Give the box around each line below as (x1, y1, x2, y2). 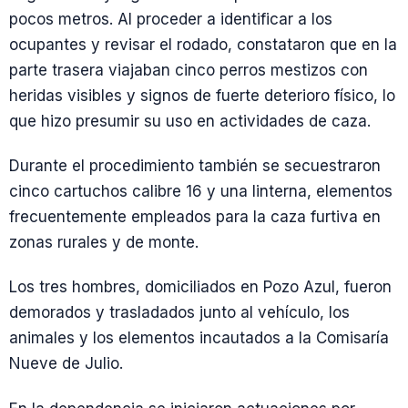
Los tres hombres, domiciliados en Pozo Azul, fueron (9, 278, 392, 297)
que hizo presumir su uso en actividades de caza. (9, 111, 371, 130)
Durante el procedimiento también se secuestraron (9, 157, 381, 176)
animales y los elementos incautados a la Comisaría (9, 329, 389, 348)
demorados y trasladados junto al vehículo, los (9, 303, 350, 322)
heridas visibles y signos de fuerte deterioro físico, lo (9, 86, 395, 105)
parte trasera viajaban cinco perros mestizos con (9, 60, 368, 79)
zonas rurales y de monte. (9, 233, 199, 252)
